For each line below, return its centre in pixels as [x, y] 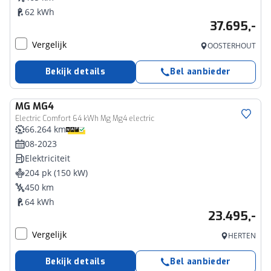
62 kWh [40, 12]
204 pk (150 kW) [56, 173]
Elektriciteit [47, 158]
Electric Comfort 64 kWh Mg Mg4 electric [85, 119]
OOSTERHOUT [232, 46]
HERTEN [242, 236]
